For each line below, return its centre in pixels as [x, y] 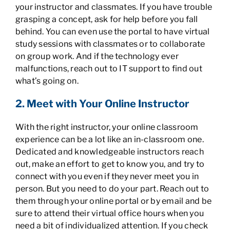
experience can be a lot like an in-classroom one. [109, 139]
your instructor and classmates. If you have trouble [114, 7]
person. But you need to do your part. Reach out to [112, 189]
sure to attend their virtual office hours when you [109, 213]
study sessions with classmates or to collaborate [110, 44]
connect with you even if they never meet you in [107, 176]
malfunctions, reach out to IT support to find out [109, 69]
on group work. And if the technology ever [97, 56]
